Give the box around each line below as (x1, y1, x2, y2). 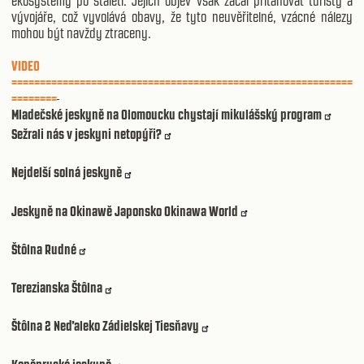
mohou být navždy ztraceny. (11, 24, 151, 41)
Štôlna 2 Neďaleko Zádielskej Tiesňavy (11, 318, 199, 335)
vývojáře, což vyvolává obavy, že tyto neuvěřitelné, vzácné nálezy (11, 8, 353, 25)
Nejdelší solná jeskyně (11, 164, 122, 181)
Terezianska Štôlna (11, 279, 102, 297)
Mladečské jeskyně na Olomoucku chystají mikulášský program (11, 106, 322, 123)
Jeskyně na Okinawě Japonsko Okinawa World (11, 202, 238, 219)
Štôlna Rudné (11, 240, 76, 258)
